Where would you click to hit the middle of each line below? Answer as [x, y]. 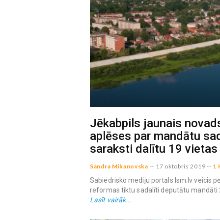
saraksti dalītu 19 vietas [154, 149]
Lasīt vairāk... [111, 200]
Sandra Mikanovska [119, 166]
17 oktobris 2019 [181, 166]
